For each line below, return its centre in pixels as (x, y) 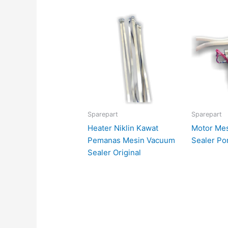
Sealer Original (115, 152)
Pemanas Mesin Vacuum (132, 140)
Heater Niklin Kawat (123, 128)
